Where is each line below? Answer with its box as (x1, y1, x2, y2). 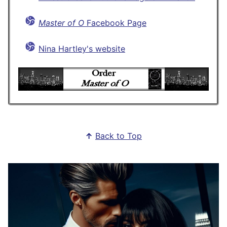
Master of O (39, 17, 84, 28)
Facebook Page (84, 17, 146, 28)
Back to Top (95, 131, 142, 141)
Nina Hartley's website (39, 43, 125, 54)
